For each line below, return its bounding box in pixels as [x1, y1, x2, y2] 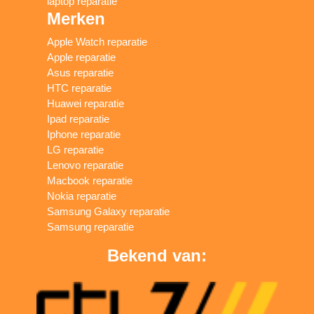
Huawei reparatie [47, 97, 125, 110]
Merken [47, 9, 106, 29]
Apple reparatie [47, 51, 116, 64]
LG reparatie [47, 144, 104, 156]
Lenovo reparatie [47, 159, 124, 172]
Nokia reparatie [47, 190, 117, 203]
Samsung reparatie [47, 221, 135, 233]
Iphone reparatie [47, 128, 121, 141]
